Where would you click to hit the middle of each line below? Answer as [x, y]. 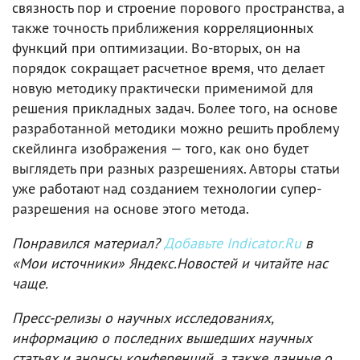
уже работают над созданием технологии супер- [167, 188]
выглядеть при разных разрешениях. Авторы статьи [176, 168]
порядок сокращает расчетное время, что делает [168, 67]
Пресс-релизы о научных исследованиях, [143, 317]
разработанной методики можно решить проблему [175, 128]
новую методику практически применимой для [163, 88]
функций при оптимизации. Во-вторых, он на [156, 47]
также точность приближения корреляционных [163, 27]
